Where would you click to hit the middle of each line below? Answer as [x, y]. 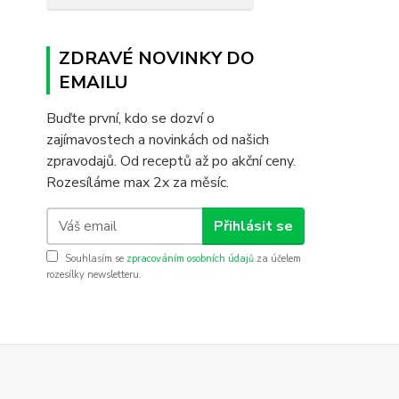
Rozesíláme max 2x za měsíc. [138, 183]
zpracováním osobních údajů [190, 259]
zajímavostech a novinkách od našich [158, 140]
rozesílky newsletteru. [94, 275]
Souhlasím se [96, 259]
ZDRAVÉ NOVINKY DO [157, 58]
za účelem [277, 259]
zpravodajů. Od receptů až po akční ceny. [171, 161]
